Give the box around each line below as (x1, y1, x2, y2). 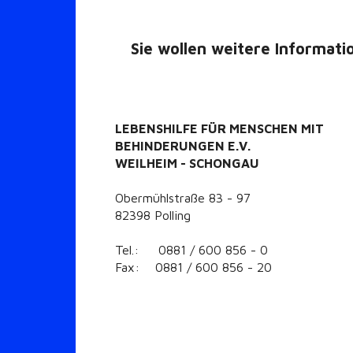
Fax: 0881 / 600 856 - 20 (115, 260, 272, 275)
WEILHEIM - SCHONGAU (115, 156, 259, 171)
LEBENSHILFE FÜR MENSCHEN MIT (115, 121, 324, 136)
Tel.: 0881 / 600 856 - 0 (115, 243, 268, 258)
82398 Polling (115, 208, 191, 223)
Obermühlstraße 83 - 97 (115, 191, 251, 206)
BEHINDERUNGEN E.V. (115, 139, 251, 154)
